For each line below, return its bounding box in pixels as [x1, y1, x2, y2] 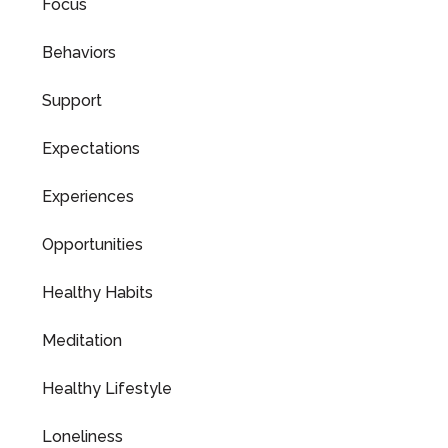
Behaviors [42, 43, 116, 62]
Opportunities [42, 235, 143, 254]
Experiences [42, 187, 134, 206]
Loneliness [42, 427, 123, 446]
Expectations [42, 139, 140, 158]
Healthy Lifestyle [42, 379, 172, 398]
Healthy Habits [42, 283, 153, 302]
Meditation [42, 331, 122, 350]
